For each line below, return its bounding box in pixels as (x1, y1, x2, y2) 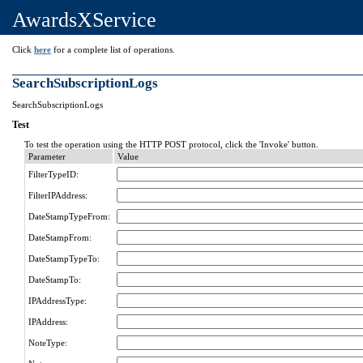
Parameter (28, 152, 66, 161)
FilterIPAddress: (28, 190, 88, 200)
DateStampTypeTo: (28, 254, 100, 263)
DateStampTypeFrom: (28, 211, 110, 221)
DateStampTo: (28, 275, 81, 284)
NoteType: (28, 338, 67, 348)
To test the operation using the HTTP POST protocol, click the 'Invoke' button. (24, 139, 318, 149)
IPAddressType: (28, 296, 87, 305)
